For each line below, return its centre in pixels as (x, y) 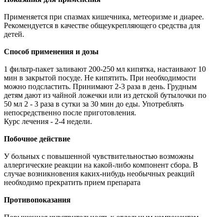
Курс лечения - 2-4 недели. (48, 121)
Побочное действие (37, 139)
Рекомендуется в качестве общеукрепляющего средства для (102, 25)
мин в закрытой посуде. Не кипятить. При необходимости (100, 77)
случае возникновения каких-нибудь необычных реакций (99, 173)
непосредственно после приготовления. (70, 112)
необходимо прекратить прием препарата (72, 182)
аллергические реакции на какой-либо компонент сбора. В (101, 165)
